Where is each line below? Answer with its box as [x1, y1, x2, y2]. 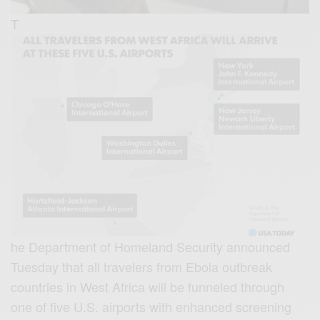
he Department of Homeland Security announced [11, 236, 291, 256]
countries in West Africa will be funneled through [11, 276, 285, 296]
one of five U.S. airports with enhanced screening [11, 296, 292, 316]
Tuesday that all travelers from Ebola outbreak [11, 256, 273, 276]
